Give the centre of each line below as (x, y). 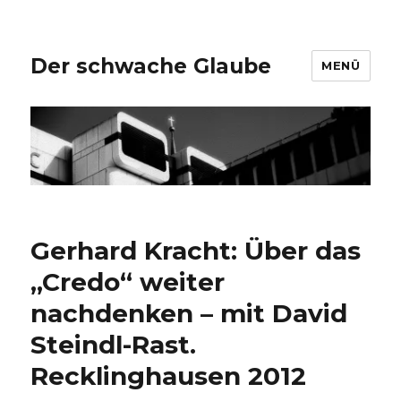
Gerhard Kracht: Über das (196, 251)
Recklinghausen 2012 (169, 376)
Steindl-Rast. (114, 345)
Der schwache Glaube (151, 66)
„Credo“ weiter (128, 282)
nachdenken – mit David (189, 314)
